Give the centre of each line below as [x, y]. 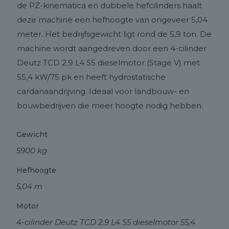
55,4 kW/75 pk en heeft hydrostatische [91, 77]
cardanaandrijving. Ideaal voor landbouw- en [103, 91]
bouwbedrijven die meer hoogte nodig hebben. [110, 106]
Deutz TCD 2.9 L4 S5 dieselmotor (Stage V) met [108, 63]
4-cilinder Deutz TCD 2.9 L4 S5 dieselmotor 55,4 [106, 222]
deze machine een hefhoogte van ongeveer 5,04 [112, 20]
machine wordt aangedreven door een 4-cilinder [112, 48]
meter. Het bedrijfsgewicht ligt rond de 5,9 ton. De [114, 34]
